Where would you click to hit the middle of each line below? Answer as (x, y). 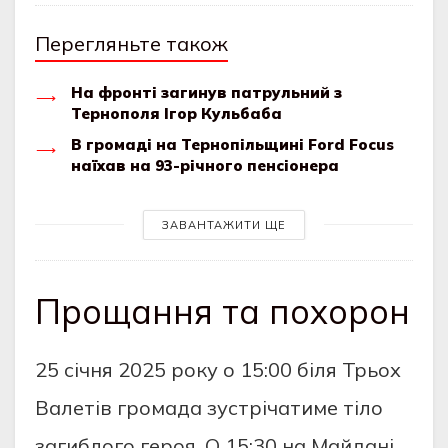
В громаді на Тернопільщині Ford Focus (232, 144)
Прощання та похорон (222, 311)
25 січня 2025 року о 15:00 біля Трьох (218, 369)
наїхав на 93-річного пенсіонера (205, 165)
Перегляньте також (131, 43)
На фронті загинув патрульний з (206, 92)
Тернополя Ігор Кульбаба (176, 113)
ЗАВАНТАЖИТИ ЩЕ (224, 224)
